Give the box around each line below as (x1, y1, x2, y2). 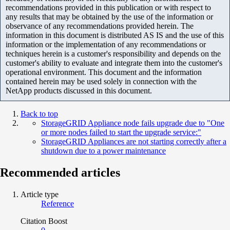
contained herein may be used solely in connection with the (6, 76, 197, 86)
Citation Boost (21, 216, 67, 225)
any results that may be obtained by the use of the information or (6, 12, 213, 21)
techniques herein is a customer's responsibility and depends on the (6, 49, 221, 58)
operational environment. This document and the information (6, 67, 202, 76)
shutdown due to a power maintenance (41, 146, 166, 155)
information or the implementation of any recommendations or (6, 40, 206, 49)
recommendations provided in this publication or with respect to (6, 3, 211, 12)
